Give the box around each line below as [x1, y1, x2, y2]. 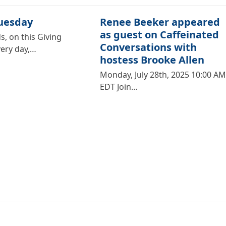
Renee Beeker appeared [99, 15, 220, 29]
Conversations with [99, 40, 197, 54]
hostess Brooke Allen [99, 52, 204, 67]
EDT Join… [99, 81, 138, 92]
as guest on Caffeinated [99, 27, 219, 41]
